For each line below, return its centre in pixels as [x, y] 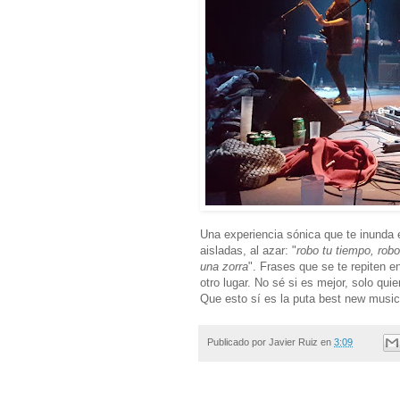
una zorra [224, 266]
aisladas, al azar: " [248, 250]
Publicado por [238, 342]
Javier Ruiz [293, 342]
